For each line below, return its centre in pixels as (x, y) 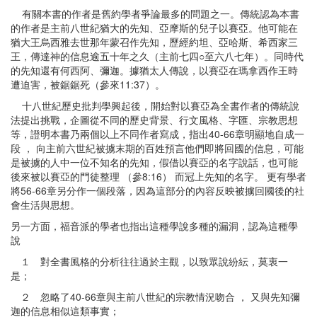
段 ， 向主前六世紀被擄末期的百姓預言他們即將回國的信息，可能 (157, 148)
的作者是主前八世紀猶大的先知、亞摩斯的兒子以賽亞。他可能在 (154, 28)
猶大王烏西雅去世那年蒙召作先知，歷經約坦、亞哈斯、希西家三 (154, 42)
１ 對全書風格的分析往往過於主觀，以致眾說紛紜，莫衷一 (149, 261)
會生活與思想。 (45, 204)
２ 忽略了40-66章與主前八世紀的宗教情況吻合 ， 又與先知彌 (155, 296)
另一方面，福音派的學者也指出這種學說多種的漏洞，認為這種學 (154, 226)
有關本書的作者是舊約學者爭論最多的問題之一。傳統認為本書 (155, 13)
